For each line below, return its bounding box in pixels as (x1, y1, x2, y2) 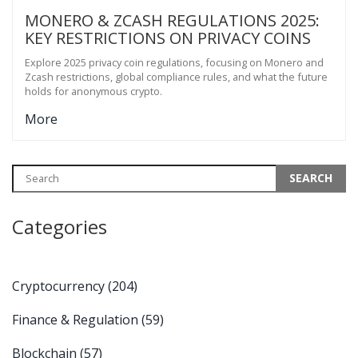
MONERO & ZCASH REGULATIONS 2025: (25, 9, 320, 31)
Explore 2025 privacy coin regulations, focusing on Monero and (25, 54, 324, 70)
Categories (12, 213, 107, 240)
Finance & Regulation (12, 310, 141, 328)
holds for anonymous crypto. (25, 83, 162, 98)
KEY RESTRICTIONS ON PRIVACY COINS (25, 26, 311, 49)
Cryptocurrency (12, 276, 108, 295)
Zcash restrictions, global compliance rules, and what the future (25, 69, 328, 84)
